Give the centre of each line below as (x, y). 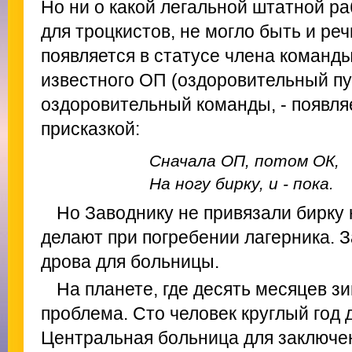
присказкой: (90, 129)
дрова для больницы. (130, 262)
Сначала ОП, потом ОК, (244, 161)
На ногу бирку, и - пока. (242, 183)
